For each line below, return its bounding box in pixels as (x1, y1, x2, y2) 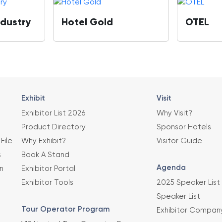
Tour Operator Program (21, 206, 110, 214)
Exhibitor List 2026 (21, 110, 85, 117)
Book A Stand (21, 151, 69, 159)
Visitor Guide (156, 137, 202, 145)
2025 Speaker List (156, 179, 220, 187)
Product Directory (21, 123, 86, 131)
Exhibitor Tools (21, 179, 73, 187)
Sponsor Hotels (156, 123, 211, 131)
